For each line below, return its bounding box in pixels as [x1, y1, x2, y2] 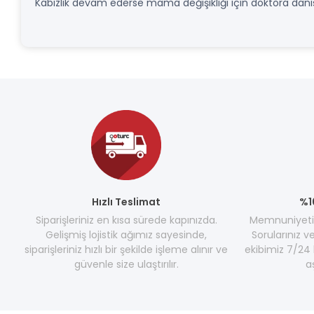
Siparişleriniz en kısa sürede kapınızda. [35, 213, 217, 227]
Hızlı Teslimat [92, 195, 161, 209]
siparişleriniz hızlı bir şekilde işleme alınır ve [25, 243, 228, 257]
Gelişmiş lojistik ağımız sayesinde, [46, 228, 207, 242]
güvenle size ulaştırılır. [74, 257, 179, 271]
